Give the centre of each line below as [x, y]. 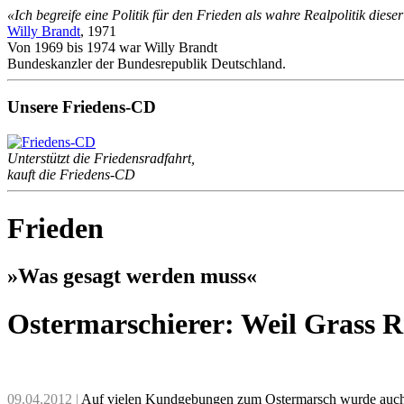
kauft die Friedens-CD [71, 175]
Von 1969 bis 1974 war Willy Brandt [112, 47]
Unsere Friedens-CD [82, 107]
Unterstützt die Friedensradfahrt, [101, 159]
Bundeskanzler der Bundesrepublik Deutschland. [147, 63]
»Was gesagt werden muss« [132, 275]
